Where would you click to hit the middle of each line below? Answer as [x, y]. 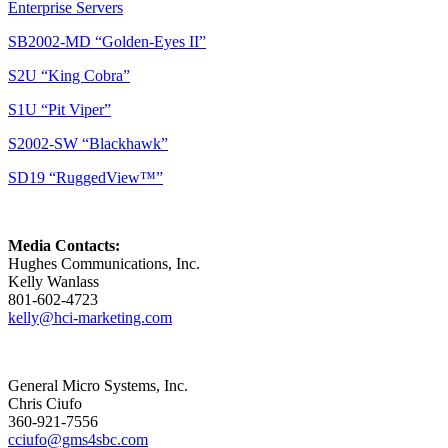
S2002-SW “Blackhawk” [88, 143]
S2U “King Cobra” [69, 75]
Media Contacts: [64, 245]
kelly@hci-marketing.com [90, 317]
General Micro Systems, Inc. [98, 385]
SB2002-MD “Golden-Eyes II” [107, 41]
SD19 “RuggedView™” [85, 177]
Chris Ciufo [45, 403]
